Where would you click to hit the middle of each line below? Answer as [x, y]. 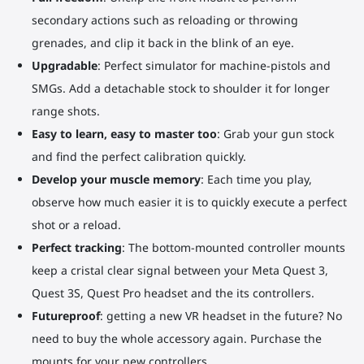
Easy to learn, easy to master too [124, 134]
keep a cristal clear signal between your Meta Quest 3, [180, 271]
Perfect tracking [76, 248]
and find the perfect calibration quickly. [139, 157]
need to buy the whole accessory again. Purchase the [176, 339]
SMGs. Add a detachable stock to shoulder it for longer [180, 89]
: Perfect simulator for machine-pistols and [214, 66]
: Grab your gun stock [275, 134]
